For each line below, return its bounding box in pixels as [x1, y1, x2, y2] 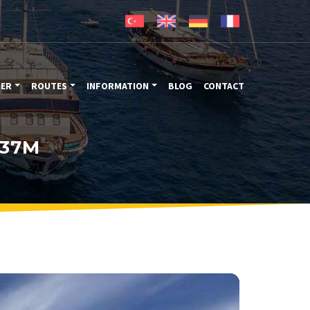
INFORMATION [86, 79, 149, 93]
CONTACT [203, 79, 244, 93]
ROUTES [31, 79, 68, 93]
